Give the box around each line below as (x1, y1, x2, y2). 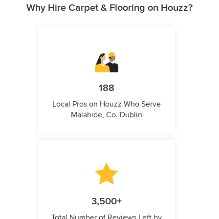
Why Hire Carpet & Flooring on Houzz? (26, 2, 193, 14)
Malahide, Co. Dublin (71, 110, 142, 120)
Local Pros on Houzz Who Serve (52, 99, 161, 109)
